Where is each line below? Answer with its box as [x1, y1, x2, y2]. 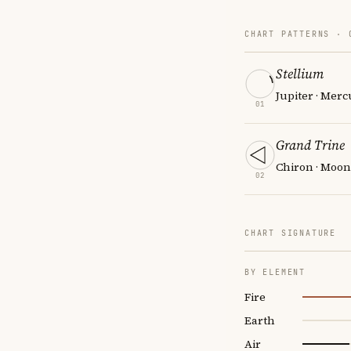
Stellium [276, 63, 324, 83]
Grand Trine [276, 135, 345, 154]
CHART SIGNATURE [244, 227, 336, 238]
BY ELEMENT [244, 266, 306, 277]
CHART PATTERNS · [244, 28, 349, 39]
